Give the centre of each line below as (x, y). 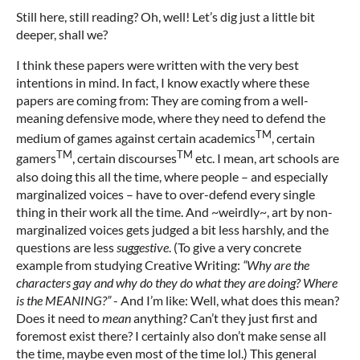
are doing (272, 282)
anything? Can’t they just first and (224, 317)
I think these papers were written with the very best (157, 65)
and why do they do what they (171, 282)
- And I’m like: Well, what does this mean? (225, 300)
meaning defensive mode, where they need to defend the (171, 118)
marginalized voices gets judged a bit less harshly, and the (172, 229)
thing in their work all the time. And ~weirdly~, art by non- (174, 211)
